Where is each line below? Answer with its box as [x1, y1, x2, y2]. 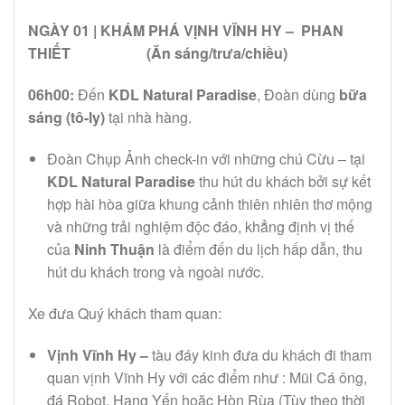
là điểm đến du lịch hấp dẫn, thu [154, 239, 363, 260]
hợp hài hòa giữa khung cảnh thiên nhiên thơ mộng [46, 193, 372, 215]
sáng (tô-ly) [28, 107, 105, 128]
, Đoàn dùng [257, 84, 339, 106]
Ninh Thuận [73, 239, 155, 260]
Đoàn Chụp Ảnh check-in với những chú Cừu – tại [46, 148, 365, 170]
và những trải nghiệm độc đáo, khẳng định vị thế [46, 216, 354, 238]
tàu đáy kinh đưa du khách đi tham [151, 344, 372, 365]
